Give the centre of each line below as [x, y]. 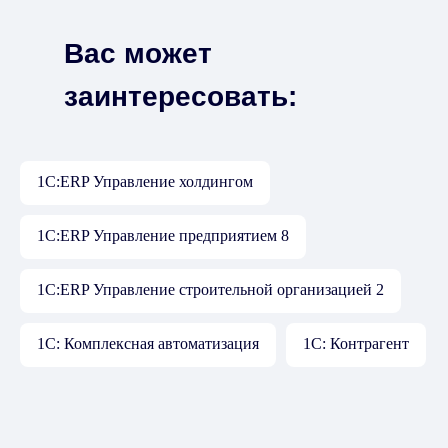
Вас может [138, 53]
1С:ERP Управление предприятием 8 [163, 235]
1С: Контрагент [356, 343]
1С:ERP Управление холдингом [145, 181]
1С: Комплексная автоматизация [148, 343]
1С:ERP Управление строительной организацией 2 [210, 289]
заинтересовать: [180, 96]
